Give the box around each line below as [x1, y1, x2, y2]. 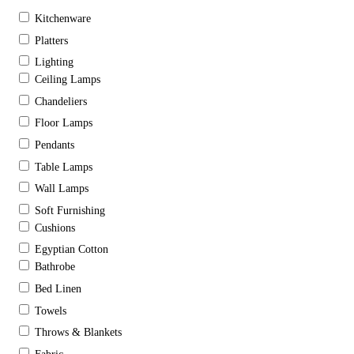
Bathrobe [35, 261, 75, 273]
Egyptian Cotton [35, 243, 108, 256]
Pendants [35, 139, 74, 152]
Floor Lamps [35, 117, 92, 130]
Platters [35, 34, 68, 47]
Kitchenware [35, 13, 91, 25]
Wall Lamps [35, 183, 88, 195]
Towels [35, 304, 66, 317]
